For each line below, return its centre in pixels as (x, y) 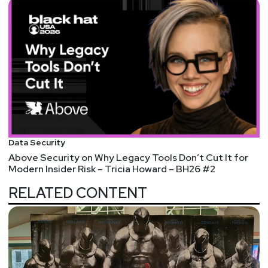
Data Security (37, 142)
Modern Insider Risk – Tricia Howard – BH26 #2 (112, 169)
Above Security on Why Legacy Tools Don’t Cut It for (128, 157)
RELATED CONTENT (78, 193)
